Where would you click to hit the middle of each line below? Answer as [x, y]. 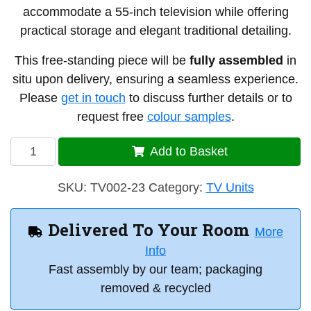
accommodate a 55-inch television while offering [155, 12]
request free [112, 117]
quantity [54, 240]
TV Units [230, 188]
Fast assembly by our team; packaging [155, 270]
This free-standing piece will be [102, 61]
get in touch [93, 98]
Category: [177, 188]
